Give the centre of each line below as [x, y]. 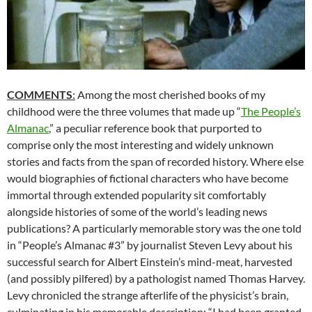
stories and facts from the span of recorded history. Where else [155, 162]
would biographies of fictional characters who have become [148, 178]
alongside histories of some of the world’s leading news [137, 212]
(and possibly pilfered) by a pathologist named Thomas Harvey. [156, 279]
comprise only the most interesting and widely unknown [140, 145]
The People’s [271, 111]
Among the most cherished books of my [170, 95]
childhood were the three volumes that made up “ [124, 111]
